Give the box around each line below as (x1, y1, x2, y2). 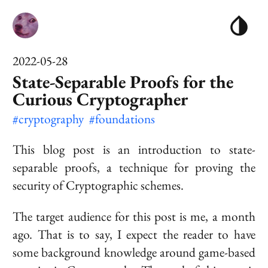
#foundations (89, 110, 155, 127)
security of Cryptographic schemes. (13, 177, 184, 194)
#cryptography (13, 110, 87, 127)
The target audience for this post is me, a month (13, 208, 255, 224)
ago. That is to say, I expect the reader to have (13, 226, 255, 242)
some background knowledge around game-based (13, 243, 255, 260)
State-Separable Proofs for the (13, 69, 234, 93)
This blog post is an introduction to (13, 141, 229, 158)
